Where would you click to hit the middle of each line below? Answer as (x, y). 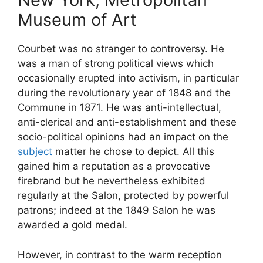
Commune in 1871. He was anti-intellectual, (119, 108)
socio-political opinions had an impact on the (123, 137)
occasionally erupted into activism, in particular (128, 78)
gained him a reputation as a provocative (114, 166)
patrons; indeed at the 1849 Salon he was (117, 210)
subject (35, 152)
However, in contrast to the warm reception (120, 254)
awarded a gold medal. (73, 225)
